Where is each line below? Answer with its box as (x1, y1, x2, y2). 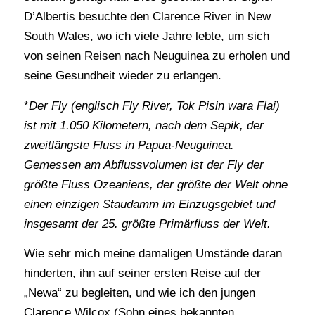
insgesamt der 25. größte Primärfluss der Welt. (23, 217, 271, 231)
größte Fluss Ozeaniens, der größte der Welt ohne (23, 177, 288, 191)
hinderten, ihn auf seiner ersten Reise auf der (23, 266, 261, 281)
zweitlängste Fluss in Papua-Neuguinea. (23, 138, 234, 152)
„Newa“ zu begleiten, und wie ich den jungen (23, 286, 255, 300)
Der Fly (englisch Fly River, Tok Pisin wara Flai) (28, 98, 280, 112)
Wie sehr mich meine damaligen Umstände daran (23, 247, 282, 261)
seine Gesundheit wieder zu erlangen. (23, 69, 221, 83)
